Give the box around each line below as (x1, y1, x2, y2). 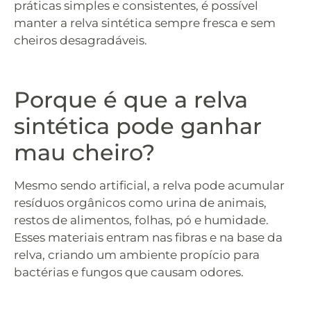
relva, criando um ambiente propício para (14, 247, 260, 262)
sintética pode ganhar (14, 112, 262, 140)
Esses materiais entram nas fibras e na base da (14, 230, 283, 244)
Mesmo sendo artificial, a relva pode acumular (14, 178, 285, 192)
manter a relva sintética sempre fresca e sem (14, 15, 276, 30)
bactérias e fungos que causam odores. (14, 264, 244, 279)
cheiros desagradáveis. (14, 33, 147, 47)
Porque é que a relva (14, 85, 248, 113)
